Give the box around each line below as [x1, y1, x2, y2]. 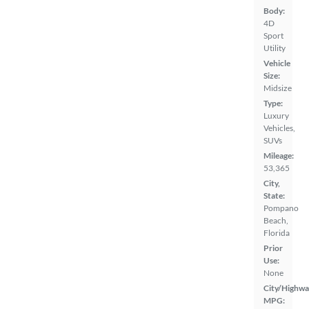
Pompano [263, 203, 299, 213]
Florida [263, 228, 290, 238]
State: [263, 190, 285, 201]
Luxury [263, 110, 289, 121]
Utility [263, 43, 286, 53]
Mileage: [263, 150, 294, 161]
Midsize [263, 83, 292, 93]
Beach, [263, 215, 288, 226]
